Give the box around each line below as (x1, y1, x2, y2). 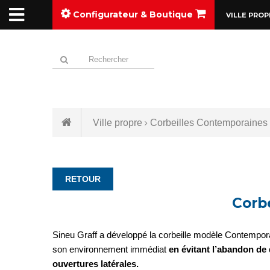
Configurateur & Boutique (73, 9, 195, 20)
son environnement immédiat (52, 244, 169, 254)
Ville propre (93, 118, 142, 128)
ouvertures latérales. (52, 259, 139, 269)
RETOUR (65, 174, 101, 184)
